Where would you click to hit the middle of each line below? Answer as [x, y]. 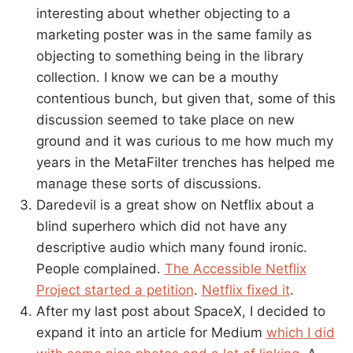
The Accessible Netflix [235, 268]
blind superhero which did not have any [161, 226]
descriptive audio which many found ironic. [171, 247]
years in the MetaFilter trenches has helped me [185, 162]
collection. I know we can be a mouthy [157, 77]
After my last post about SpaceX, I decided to [180, 311]
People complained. [100, 268]
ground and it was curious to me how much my [184, 141]
